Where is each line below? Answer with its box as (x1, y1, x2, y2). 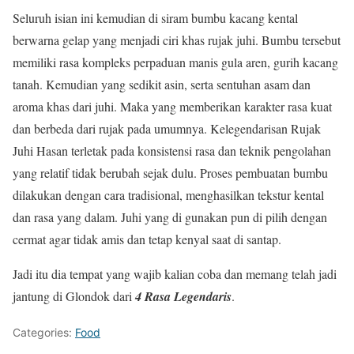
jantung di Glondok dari (13, 287, 135, 304)
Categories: (13, 325, 75, 339)
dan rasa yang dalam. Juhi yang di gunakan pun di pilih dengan (13, 208, 327, 225)
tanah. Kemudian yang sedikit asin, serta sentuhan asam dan (13, 75, 311, 92)
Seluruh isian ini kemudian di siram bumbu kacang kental (13, 9, 298, 26)
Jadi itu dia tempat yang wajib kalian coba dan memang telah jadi (13, 265, 337, 282)
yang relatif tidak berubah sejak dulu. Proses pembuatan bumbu (13, 164, 328, 181)
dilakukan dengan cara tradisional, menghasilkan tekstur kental (13, 186, 324, 203)
